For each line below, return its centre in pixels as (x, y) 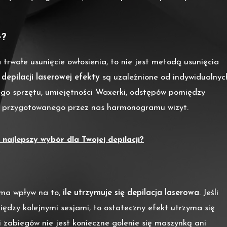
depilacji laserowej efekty (51, 78)
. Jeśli (209, 193)
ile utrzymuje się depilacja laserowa (131, 193)
